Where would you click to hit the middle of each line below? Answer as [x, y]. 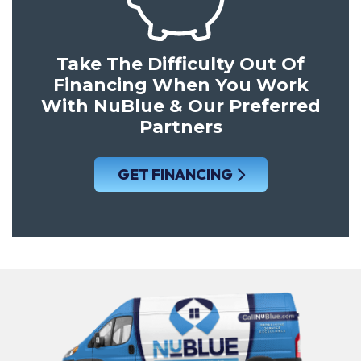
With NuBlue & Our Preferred [180, 106]
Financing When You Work [180, 85]
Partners [180, 127]
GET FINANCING [174, 174]
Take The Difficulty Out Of [180, 64]
